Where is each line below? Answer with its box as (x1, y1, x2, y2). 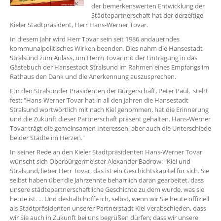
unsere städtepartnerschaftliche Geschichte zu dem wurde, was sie (10, 185, 204, 194)
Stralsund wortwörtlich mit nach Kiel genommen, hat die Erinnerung (10, 105, 209, 114)
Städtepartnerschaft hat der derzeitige (91, 11, 203, 20)
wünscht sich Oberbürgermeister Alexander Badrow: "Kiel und (10, 157, 190, 166)
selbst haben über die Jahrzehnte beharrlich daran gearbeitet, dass (10, 176, 204, 184)
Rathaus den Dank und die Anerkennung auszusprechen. (10, 72, 176, 81)
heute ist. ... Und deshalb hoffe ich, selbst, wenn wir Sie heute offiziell (10, 194, 209, 203)
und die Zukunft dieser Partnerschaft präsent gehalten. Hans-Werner (10, 114, 211, 123)
